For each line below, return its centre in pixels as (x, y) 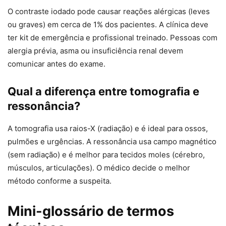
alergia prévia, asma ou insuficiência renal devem (95, 51)
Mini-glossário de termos (91, 211)
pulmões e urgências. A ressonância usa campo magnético (112, 142)
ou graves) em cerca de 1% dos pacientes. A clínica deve (108, 25)
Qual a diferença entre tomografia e (103, 92)
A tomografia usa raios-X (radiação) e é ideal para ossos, (108, 129)
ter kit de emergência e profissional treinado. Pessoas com (112, 38)
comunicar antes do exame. (56, 64)
